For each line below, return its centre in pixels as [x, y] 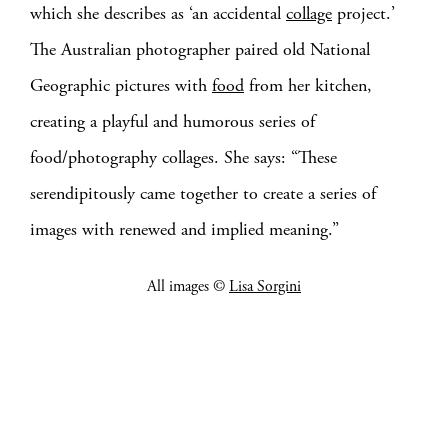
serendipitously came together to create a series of [203, 193]
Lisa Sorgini [265, 287]
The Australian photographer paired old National [200, 49]
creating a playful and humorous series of [172, 121]
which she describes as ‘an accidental [158, 13]
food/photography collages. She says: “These [183, 157]
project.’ [363, 13]
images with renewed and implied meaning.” [184, 229]
